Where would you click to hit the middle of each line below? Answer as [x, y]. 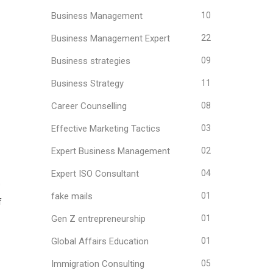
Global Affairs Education [100, 241]
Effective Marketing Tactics [105, 129]
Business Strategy [87, 83]
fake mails [72, 196]
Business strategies [90, 61]
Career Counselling [89, 106]
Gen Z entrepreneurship [98, 219]
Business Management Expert [110, 38]
